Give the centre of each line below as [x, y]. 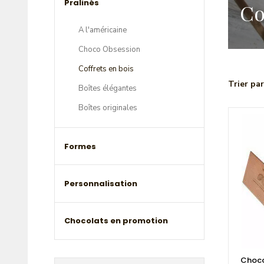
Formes [80, 146]
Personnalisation [101, 184]
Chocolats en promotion [116, 221]
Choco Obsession [109, 50]
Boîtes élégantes [108, 89]
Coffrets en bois [106, 69]
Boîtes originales [108, 108]
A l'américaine [103, 30]
